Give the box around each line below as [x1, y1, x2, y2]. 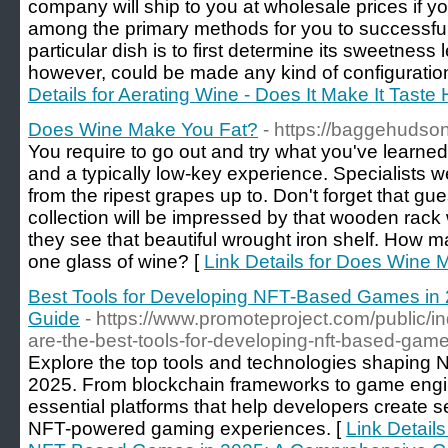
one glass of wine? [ [28, 251, 204, 272]
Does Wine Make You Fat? [28, 119, 258, 140]
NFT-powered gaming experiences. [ [28, 418, 346, 439]
